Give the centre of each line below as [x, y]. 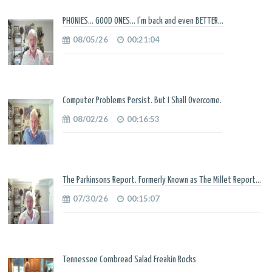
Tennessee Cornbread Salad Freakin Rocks [129, 259]
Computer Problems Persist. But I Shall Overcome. [142, 100]
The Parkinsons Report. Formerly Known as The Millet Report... [162, 180]
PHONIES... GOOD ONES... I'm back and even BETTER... [143, 21]
